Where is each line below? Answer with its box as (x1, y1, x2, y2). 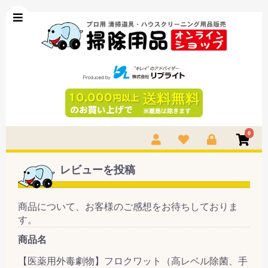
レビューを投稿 (60, 163, 135, 176)
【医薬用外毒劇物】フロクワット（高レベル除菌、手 (18, 255, 248, 266)
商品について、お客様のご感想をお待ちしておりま (18, 201, 238, 212)
